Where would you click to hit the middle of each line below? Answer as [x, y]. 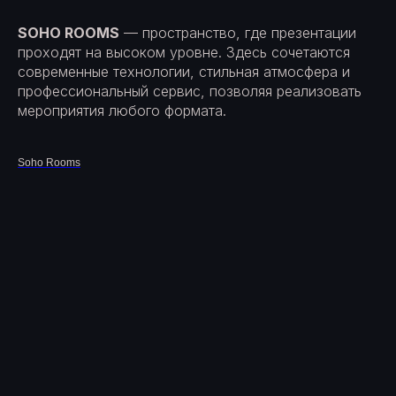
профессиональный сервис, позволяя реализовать [190, 91]
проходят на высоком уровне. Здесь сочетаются [184, 52]
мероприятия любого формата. [122, 110]
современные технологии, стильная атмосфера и [184, 71]
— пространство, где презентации [238, 32]
